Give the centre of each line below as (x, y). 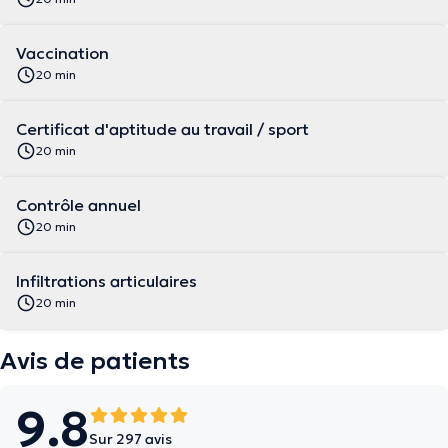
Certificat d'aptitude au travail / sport (162, 129)
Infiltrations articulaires (106, 281)
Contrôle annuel (78, 205)
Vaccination (62, 53)
